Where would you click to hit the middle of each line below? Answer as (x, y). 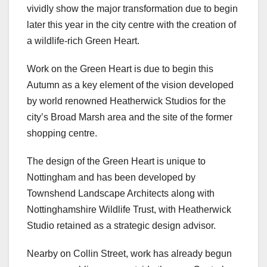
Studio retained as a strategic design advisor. (121, 226)
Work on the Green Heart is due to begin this (120, 69)
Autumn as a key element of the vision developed (130, 85)
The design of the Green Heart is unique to (116, 162)
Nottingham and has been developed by (111, 178)
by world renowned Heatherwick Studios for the (126, 101)
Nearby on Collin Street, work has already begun (129, 254)
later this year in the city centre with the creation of (131, 25)
